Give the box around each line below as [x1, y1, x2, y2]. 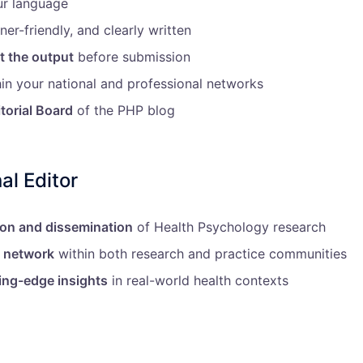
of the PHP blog [73, 102, 175, 118]
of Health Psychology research [133, 219, 326, 235]
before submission [74, 49, 190, 65]
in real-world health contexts [108, 272, 288, 288]
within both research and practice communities [54, 246, 347, 262]
